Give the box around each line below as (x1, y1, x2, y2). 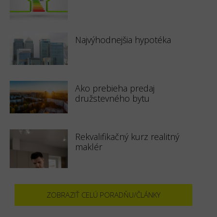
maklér (75, 141, 102, 153)
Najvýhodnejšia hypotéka (75, 34, 171, 46)
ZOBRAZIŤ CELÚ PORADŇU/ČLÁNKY (46, 190, 161, 200)
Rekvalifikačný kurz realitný (75, 131, 179, 142)
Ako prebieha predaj (75, 82, 155, 94)
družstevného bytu (75, 93, 150, 104)
